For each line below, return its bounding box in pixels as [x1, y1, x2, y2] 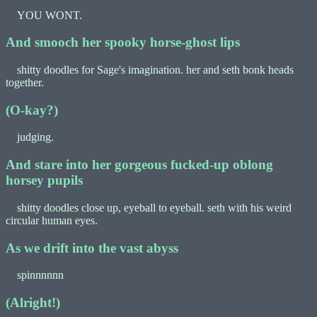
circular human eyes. [6, 214, 98, 226]
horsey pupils [6, 173, 83, 188]
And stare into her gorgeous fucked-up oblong [6, 157, 273, 173]
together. [6, 76, 44, 88]
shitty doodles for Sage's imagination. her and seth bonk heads [6, 64, 294, 76]
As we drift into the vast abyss [6, 240, 178, 255]
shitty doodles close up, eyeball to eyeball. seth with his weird [6, 201, 292, 214]
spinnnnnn [6, 269, 64, 282]
